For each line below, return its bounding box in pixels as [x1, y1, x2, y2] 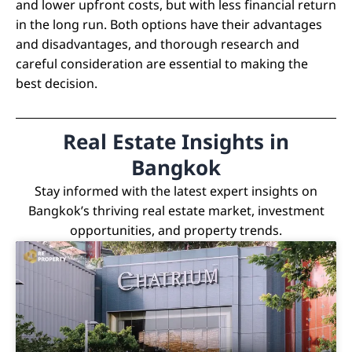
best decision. [16, 75, 97, 94]
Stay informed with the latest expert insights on [35, 182, 317, 202]
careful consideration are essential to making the [16, 55, 308, 75]
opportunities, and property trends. [70, 222, 282, 241]
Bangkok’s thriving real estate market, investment [27, 202, 324, 222]
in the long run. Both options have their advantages [16, 16, 322, 35]
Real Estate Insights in [63, 127, 289, 159]
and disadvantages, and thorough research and [16, 35, 299, 55]
